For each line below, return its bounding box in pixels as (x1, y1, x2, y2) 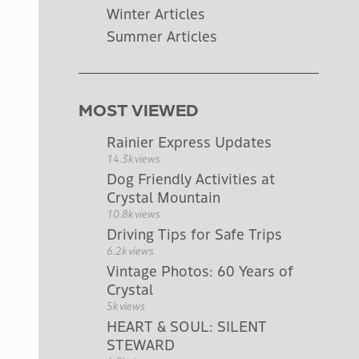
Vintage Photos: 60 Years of (107, 260, 293, 280)
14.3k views (107, 151, 160, 166)
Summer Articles (107, 25, 217, 46)
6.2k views (107, 243, 154, 258)
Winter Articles (107, 2, 205, 23)
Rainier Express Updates (107, 131, 272, 151)
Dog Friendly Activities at (107, 167, 275, 188)
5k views (107, 298, 145, 313)
